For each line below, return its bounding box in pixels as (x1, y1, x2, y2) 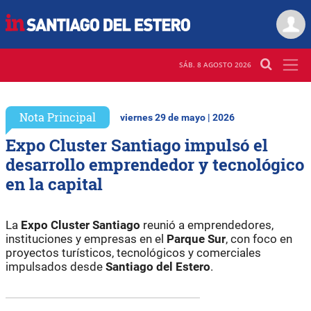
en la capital (6, 172, 103, 195)
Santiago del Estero (106, 259, 210, 274)
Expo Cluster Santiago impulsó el (6, 133, 268, 156)
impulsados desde (6, 259, 106, 274)
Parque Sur (167, 231, 226, 246)
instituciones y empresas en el (6, 231, 167, 246)
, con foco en (226, 231, 292, 246)
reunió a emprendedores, (140, 217, 274, 232)
